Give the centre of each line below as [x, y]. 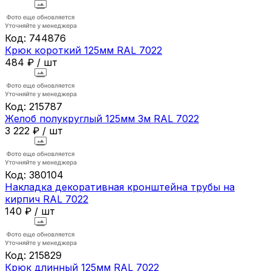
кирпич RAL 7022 [47, 199]
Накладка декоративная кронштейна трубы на [120, 187]
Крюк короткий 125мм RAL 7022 [83, 50]
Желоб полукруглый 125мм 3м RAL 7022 [102, 118]
